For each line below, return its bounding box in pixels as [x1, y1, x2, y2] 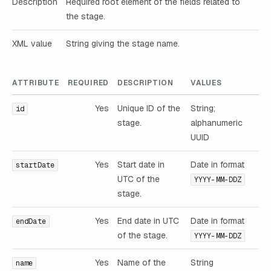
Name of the [117, 256, 166, 268]
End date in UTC [117, 215, 179, 226]
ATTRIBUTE [12, 77, 59, 88]
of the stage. [117, 229, 168, 241]
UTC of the [117, 173, 160, 184]
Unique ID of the [117, 102, 180, 114]
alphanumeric [191, 117, 243, 128]
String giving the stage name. [66, 38, 180, 50]
